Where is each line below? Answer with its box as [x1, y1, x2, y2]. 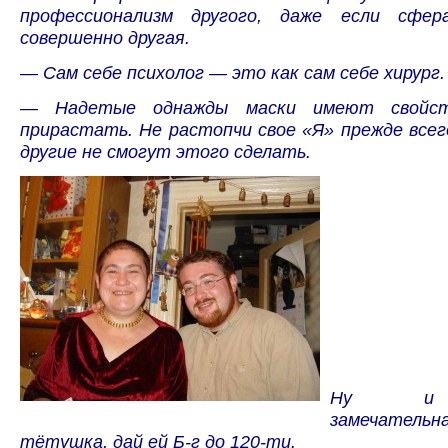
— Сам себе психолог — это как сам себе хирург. [20, 61, 445, 83]
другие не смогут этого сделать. [20, 141, 311, 163]
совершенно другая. [20, 26, 190, 48]
